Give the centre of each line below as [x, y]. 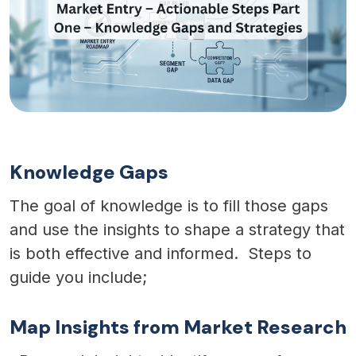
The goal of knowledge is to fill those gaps [169, 205]
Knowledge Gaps [89, 172]
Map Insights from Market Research [178, 327]
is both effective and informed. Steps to [161, 253]
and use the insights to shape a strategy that [177, 229]
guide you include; [78, 277]
